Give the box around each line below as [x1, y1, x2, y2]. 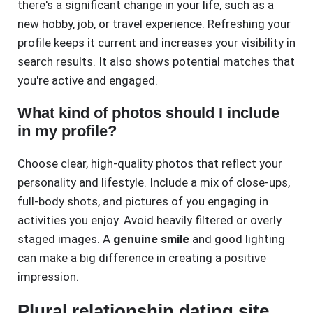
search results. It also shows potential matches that [17, 54, 295, 69]
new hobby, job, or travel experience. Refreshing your [17, 17, 291, 31]
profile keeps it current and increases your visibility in [17, 36, 296, 50]
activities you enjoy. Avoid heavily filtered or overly [17, 213, 282, 228]
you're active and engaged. [17, 73, 158, 88]
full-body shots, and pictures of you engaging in [17, 194, 268, 209]
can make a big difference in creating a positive [17, 251, 266, 265]
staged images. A [17, 232, 113, 247]
